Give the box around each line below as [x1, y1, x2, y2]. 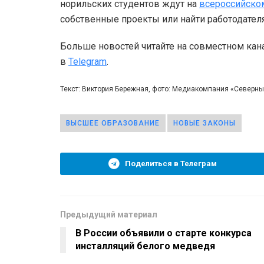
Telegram [68, 55, 107, 67]
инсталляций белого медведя [75, 240, 215, 252]
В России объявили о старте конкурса [75, 227, 252, 239]
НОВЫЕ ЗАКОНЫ [173, 118, 236, 127]
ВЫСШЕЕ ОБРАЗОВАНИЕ [66, 118, 160, 127]
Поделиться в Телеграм [125, 159, 217, 168]
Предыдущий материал [60, 209, 157, 219]
